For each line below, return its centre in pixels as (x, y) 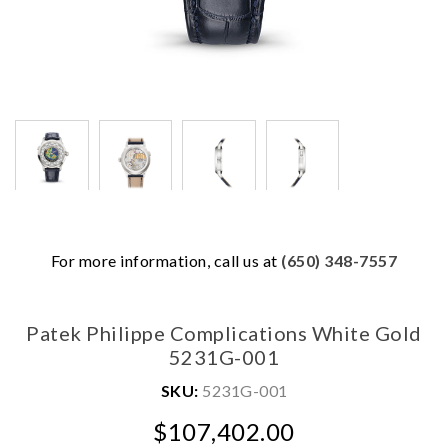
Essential (139, 410)
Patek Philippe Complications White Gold (224, 333)
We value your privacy (158, 197)
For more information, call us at (166, 260)
